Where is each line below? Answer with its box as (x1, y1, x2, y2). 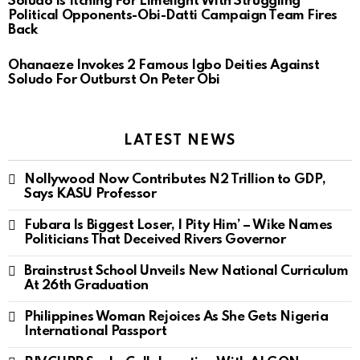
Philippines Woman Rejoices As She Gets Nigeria (24, 310, 329, 325)
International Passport (24, 325, 167, 339)
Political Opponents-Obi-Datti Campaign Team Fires (8, 9, 337, 23)
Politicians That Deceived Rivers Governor (24, 233, 286, 247)
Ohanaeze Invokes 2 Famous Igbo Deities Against (8, 59, 320, 73)
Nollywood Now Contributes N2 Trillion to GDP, (24, 173, 326, 187)
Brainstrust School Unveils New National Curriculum (24, 264, 349, 279)
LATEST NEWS (123, 133, 237, 149)
